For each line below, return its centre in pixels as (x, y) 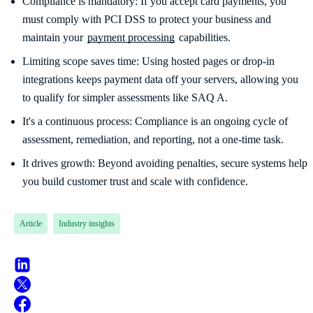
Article (31, 224)
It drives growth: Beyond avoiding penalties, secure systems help (165, 163)
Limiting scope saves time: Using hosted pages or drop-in (148, 61)
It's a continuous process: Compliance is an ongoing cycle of (155, 122)
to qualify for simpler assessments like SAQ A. (125, 98)
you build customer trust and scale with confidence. (135, 182)
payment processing (131, 38)
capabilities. (203, 38)
